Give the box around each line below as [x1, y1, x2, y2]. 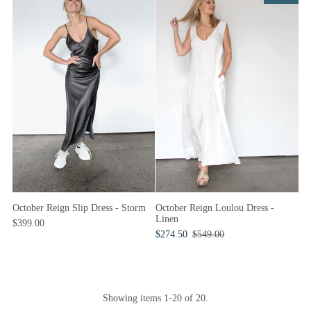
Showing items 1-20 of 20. [102, 292, 208, 303]
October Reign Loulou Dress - [155, 202, 275, 213]
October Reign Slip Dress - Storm [12, 202, 146, 213]
